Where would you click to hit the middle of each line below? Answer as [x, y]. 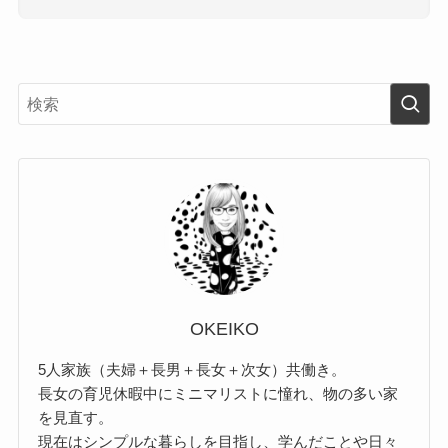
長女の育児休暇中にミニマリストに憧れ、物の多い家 [218, 393]
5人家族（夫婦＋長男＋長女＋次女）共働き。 [192, 369]
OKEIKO [224, 328]
